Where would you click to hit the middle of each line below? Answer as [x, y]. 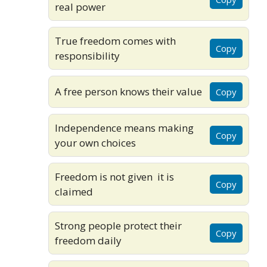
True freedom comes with [115, 41]
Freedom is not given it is [114, 176]
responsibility [87, 55]
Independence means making [124, 128]
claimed [74, 191]
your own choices [95, 142]
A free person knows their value [128, 92]
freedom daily [88, 240]
